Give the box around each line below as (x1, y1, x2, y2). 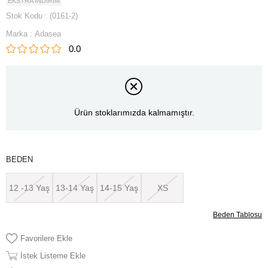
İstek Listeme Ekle (20, 251, 86, 260)
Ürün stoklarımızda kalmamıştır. (74, 108, 194, 118)
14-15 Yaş (100, 182, 138, 193)
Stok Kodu (6, 11, 42, 20)
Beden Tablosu (213, 210, 262, 219)
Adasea (35, 29, 61, 38)
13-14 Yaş (56, 182, 94, 193)
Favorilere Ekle (20, 233, 72, 243)
